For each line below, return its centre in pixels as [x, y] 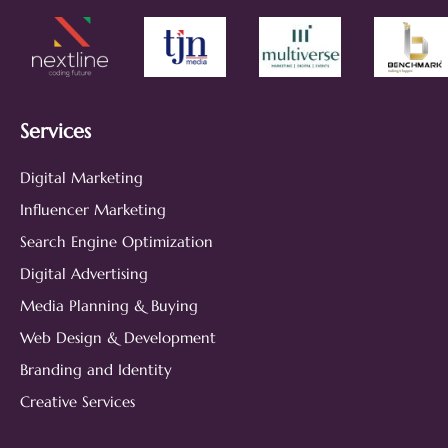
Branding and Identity [96, 369]
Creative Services [77, 401]
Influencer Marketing [93, 209]
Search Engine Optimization [116, 241]
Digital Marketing [81, 177]
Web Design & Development [118, 337]
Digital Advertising [84, 273]
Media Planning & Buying [109, 305]
